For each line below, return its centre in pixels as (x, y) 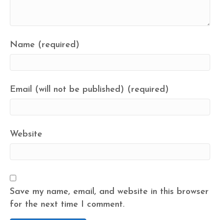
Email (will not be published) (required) (89, 90)
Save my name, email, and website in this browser (109, 192)
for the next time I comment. (67, 205)
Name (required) (45, 45)
